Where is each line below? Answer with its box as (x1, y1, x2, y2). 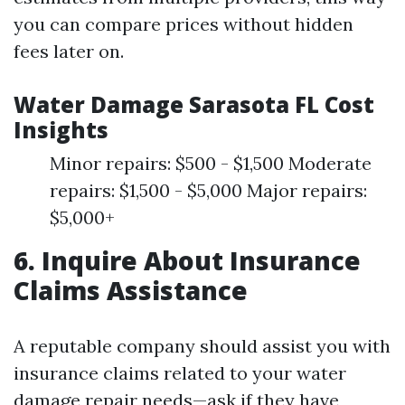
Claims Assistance (14, 273, 248, 307)
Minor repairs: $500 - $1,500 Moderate (50, 152, 372, 174)
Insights (14, 115, 108, 145)
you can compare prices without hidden (14, 13, 353, 35)
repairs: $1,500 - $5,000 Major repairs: (50, 179, 367, 202)
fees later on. (14, 40, 124, 62)
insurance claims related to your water (14, 362, 346, 384)
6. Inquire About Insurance (14, 243, 361, 278)
